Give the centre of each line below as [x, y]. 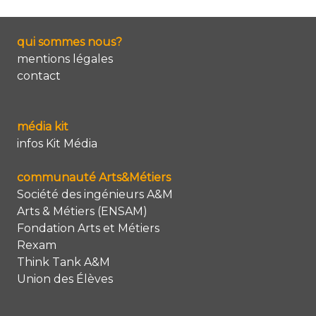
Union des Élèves [65, 279]
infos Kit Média [57, 144]
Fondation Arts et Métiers [88, 228]
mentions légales [65, 59]
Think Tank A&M [63, 262]
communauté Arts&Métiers [94, 177]
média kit [43, 127]
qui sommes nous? [69, 42]
